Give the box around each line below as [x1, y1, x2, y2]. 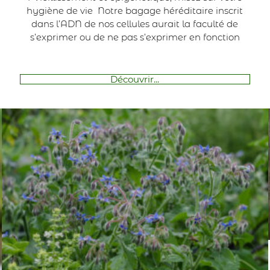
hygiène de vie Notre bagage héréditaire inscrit [27, 4, 243, 16]
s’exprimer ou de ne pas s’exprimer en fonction [30, 31, 240, 43]
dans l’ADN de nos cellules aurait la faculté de [31, 17, 239, 30]
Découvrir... [110, 73, 160, 85]
